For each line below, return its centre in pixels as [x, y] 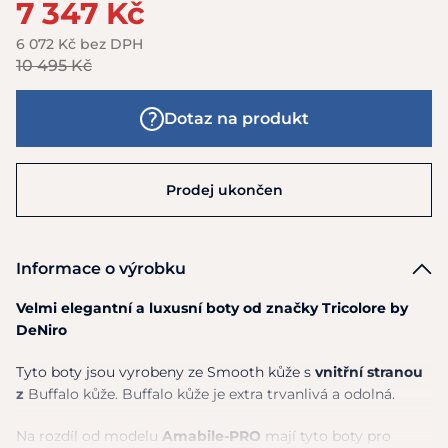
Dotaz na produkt [236, 118]
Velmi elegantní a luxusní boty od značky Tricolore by [212, 308]
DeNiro [41, 330]
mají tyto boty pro [326, 436]
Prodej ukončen [224, 190]
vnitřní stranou [369, 372]
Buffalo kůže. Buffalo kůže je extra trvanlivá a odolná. [211, 394]
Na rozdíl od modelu [89, 436]
